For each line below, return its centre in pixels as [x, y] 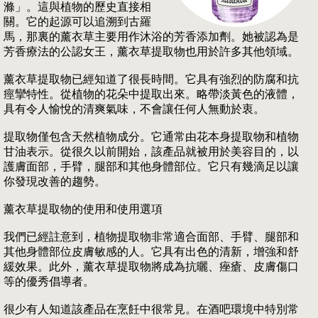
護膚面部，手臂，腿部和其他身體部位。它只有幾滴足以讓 [151, 167]
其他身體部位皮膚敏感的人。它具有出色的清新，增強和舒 [151, 252]
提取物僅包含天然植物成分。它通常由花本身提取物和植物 [151, 137]
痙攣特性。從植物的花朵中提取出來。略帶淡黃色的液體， [151, 94]
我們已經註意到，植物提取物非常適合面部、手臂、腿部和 [151, 237]
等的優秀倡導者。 [49, 282]
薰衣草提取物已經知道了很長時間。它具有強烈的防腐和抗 [151, 79]
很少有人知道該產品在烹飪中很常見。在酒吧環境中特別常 [151, 309]
